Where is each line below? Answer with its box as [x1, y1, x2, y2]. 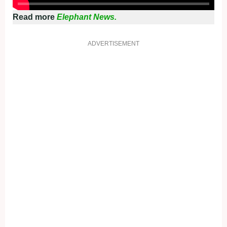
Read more [13, 13, 57, 22]
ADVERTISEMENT [88, 40, 139, 48]
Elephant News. [57, 13, 117, 22]
